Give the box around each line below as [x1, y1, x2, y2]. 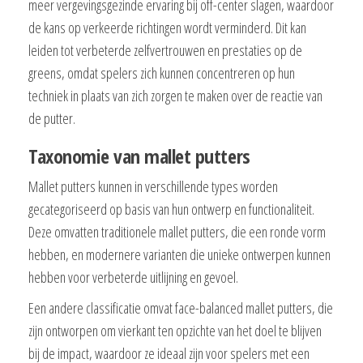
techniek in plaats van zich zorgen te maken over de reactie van [28, 86, 322, 106]
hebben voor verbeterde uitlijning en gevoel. [28, 267, 238, 288]
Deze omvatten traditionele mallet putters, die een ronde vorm [28, 222, 326, 242]
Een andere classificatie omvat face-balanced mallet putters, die [28, 298, 333, 318]
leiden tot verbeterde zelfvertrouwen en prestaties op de [28, 41, 302, 61]
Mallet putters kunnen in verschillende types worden [28, 177, 278, 197]
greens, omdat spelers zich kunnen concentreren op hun [28, 63, 295, 83]
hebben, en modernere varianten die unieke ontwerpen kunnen [28, 245, 331, 265]
